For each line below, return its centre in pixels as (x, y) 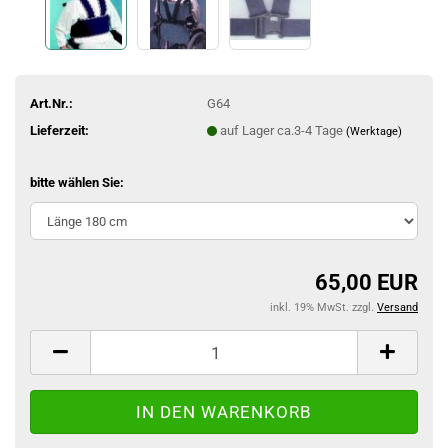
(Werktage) (373, 131)
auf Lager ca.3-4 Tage (282, 130)
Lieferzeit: (59, 130)
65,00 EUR (366, 282)
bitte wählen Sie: (77, 182)
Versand (397, 307)
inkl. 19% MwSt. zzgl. (323, 307)
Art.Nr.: (51, 103)
